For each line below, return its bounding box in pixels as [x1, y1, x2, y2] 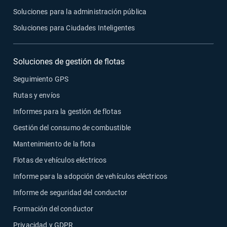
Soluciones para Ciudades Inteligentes [13, 24, 135, 32]
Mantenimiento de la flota [13, 140, 95, 148]
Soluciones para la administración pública [13, 8, 147, 16]
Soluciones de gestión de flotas [13, 57, 125, 67]
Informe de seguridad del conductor [13, 188, 128, 197]
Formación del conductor [13, 205, 94, 213]
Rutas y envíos [13, 91, 60, 100]
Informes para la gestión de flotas [13, 107, 122, 116]
